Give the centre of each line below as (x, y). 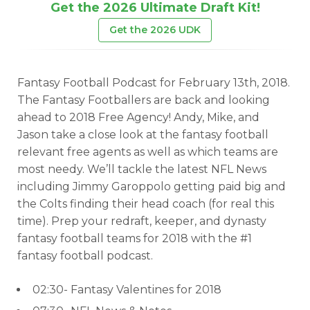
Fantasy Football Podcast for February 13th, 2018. (154, 83)
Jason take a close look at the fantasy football (143, 135)
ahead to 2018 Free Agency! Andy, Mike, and (138, 117)
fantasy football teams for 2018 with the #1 (135, 238)
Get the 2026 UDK (155, 30)
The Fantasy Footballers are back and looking (144, 100)
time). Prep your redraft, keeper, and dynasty (142, 221)
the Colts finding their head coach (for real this (146, 204)
